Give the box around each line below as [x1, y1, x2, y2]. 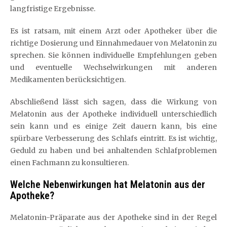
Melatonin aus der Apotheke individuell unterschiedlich [10, 109, 217, 119]
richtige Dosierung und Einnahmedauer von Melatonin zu [10, 38, 217, 48]
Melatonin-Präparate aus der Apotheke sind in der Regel [10, 212, 217, 222]
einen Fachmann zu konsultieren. [10, 158, 129, 167]
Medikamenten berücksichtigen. [10, 74, 126, 84]
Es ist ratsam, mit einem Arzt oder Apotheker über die [10, 26, 217, 35]
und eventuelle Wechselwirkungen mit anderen [10, 62, 217, 72]
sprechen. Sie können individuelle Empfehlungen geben [10, 50, 217, 60]
